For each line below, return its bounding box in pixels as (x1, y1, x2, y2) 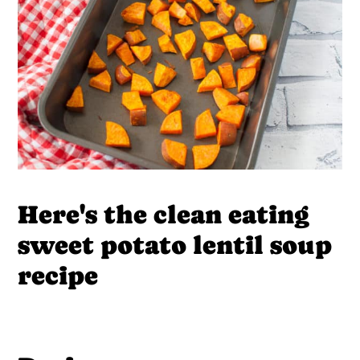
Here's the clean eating (18, 199, 310, 229)
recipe (18, 260, 99, 290)
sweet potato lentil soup (18, 230, 333, 260)
